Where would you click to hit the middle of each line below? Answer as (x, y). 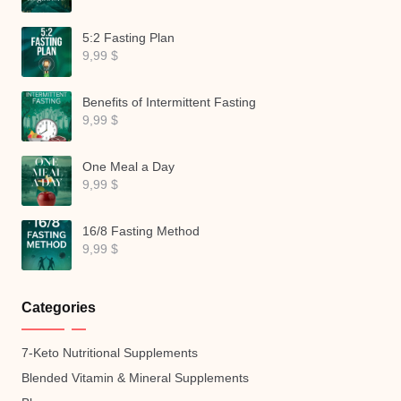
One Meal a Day (128, 167)
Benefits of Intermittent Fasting (169, 103)
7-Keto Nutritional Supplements (110, 353)
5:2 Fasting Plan (128, 38)
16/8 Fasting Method (141, 232)
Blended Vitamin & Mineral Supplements (135, 378)
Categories (59, 307)
